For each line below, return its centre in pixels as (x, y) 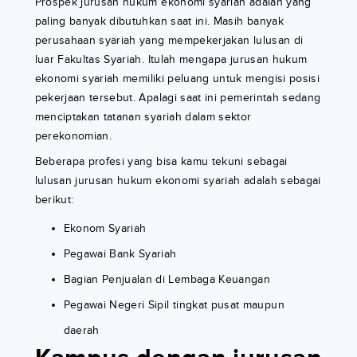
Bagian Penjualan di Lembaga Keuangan (167, 280)
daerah (81, 331)
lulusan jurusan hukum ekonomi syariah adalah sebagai (178, 181)
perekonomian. (73, 136)
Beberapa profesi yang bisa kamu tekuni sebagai (161, 162)
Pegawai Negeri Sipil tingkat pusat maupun (174, 305)
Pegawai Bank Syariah (120, 254)
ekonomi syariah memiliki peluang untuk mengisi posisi (177, 79)
